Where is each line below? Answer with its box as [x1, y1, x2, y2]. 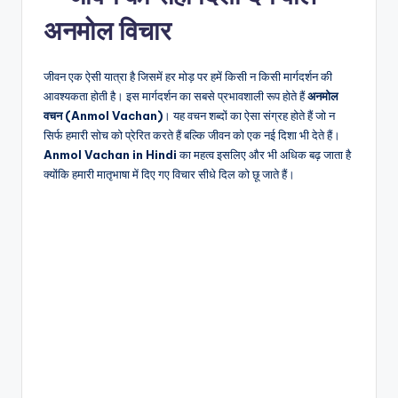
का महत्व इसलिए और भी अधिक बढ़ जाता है [177, 147, 351, 162]
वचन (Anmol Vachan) [44, 107, 163, 123]
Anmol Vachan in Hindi [44, 147, 177, 162]
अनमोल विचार [44, 13, 171, 47]
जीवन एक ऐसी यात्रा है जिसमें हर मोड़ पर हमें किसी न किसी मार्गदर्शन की [44, 68, 332, 84]
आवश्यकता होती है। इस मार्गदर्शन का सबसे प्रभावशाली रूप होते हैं [44, 88, 307, 103]
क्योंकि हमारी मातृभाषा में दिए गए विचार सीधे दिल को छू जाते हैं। [44, 166, 295, 181]
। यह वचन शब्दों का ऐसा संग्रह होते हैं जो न [163, 107, 335, 123]
